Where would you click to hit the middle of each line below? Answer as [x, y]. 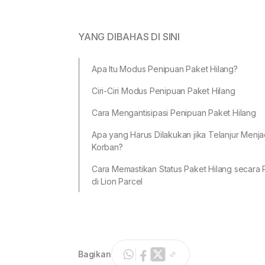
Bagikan [95, 254]
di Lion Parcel [117, 181]
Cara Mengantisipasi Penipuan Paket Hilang [174, 112]
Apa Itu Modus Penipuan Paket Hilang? [165, 69]
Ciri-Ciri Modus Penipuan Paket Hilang [164, 91]
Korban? [107, 147]
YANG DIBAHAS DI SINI [129, 36]
